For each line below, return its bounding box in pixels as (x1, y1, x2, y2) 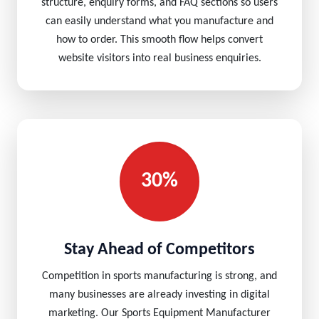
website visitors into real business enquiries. (58, 53, 261, 64)
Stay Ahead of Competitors (64, 241, 255, 258)
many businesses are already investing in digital (49, 289, 270, 300)
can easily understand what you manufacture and (46, 16, 273, 27)
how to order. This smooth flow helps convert (56, 34, 263, 46)
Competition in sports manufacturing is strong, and (42, 271, 277, 282)
